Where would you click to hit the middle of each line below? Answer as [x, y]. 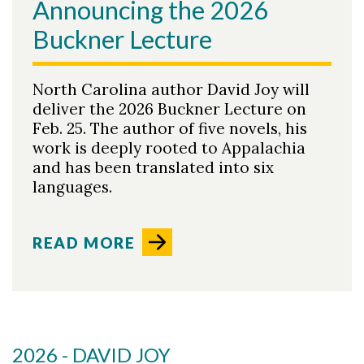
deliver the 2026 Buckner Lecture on [169, 108]
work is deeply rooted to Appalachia [169, 147]
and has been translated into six [153, 167]
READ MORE [84, 242]
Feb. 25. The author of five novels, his [170, 128]
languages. [72, 186]
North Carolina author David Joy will [171, 89]
